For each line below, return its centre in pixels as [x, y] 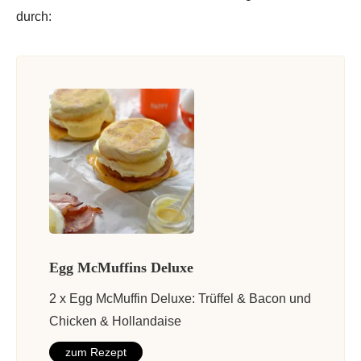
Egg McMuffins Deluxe [121, 267]
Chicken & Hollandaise [115, 321]
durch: [34, 16]
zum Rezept [96, 352]
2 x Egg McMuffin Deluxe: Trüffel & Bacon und [180, 298]
